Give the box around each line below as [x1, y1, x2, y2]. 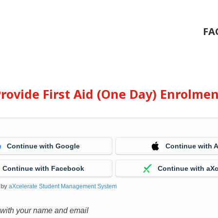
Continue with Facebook [2, 164, 85, 172]
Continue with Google [7, 142, 80, 150]
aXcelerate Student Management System [9, 183, 117, 190]
